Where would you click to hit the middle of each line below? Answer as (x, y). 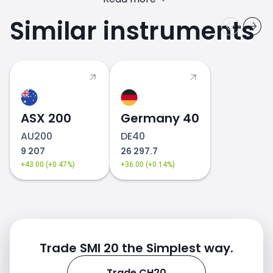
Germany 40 (160, 118)
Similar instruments (132, 31)
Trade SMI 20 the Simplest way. (136, 248)
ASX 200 (46, 118)
